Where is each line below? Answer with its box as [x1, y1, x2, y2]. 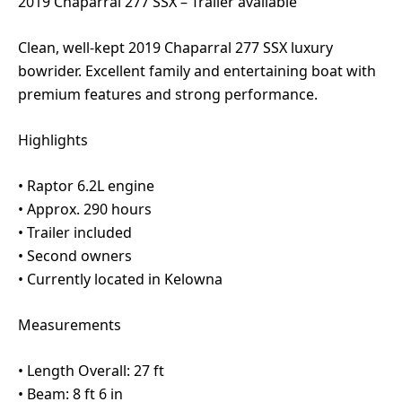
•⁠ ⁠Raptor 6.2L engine [18, 176, 154, 197]
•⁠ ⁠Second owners [18, 246, 132, 267]
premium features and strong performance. [18, 84, 318, 105]
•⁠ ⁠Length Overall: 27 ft [18, 361, 164, 381]
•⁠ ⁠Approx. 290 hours [18, 199, 152, 220]
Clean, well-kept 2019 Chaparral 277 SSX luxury [18, 38, 333, 58]
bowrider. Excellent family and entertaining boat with [18, 61, 376, 82]
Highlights [18, 130, 88, 151]
